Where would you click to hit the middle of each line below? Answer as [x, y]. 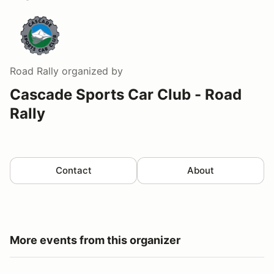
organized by [91, 71]
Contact [73, 170]
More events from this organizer [95, 240]
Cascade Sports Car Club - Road [126, 94]
